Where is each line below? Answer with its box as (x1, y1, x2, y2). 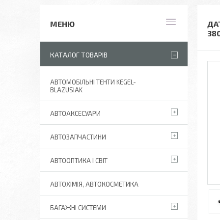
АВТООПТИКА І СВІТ (50, 157, 108, 165)
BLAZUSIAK (50, 86, 82, 94)
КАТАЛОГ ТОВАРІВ (50, 51, 108, 59)
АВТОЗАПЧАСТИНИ (50, 133, 106, 141)
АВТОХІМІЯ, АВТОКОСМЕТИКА (50, 180, 138, 188)
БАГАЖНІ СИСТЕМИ (50, 204, 106, 212)
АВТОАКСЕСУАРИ (50, 110, 101, 117)
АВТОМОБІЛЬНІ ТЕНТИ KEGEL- (50, 78, 136, 86)
